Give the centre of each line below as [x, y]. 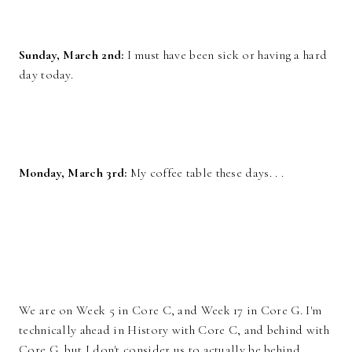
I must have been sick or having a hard [225, 55]
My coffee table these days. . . [207, 173]
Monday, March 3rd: [75, 173]
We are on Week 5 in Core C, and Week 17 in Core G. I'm [170, 311]
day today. [46, 75]
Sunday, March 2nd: [71, 55]
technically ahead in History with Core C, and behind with [174, 330]
